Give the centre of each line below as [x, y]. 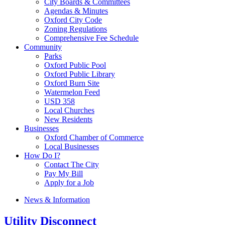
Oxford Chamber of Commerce [94, 137]
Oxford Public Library [80, 74]
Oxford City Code [73, 20]
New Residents [68, 119]
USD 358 [60, 101]
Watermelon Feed [72, 92]
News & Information [57, 200]
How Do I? [42, 155]
